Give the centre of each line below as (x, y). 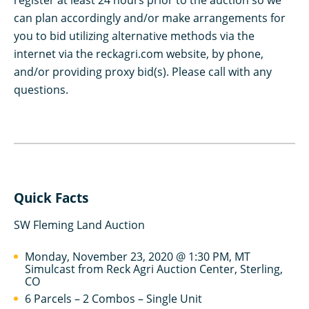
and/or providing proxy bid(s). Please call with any (143, 72)
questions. (41, 90)
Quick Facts (51, 198)
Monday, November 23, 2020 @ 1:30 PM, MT (138, 257)
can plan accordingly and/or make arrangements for (150, 18)
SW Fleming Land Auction (79, 225)
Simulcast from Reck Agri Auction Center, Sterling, (154, 269)
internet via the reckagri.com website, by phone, (139, 54)
